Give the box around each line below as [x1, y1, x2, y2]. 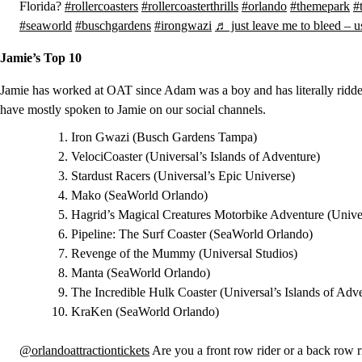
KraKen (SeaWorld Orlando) [71, 305, 219, 318]
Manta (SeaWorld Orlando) [71, 266, 210, 280]
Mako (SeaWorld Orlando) [71, 188, 208, 202]
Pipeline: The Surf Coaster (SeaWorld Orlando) [71, 227, 313, 241]
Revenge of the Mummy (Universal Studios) [71, 246, 297, 260]
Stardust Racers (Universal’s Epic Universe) [71, 169, 295, 183]
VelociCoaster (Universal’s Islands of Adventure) [71, 149, 320, 163]
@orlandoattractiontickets [19, 343, 149, 357]
